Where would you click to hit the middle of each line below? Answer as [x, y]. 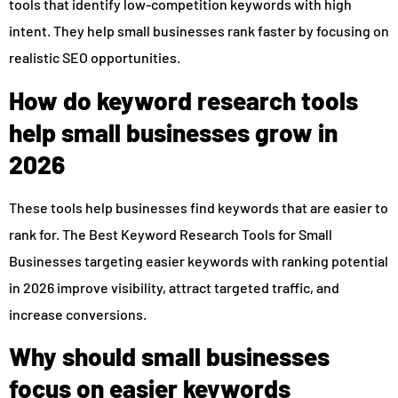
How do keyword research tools [183, 100]
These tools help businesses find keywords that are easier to [199, 207]
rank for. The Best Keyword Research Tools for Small [171, 234]
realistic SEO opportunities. [95, 58]
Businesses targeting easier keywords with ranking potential [199, 260]
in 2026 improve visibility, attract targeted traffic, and [174, 287]
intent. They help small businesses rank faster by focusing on [199, 31]
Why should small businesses [169, 357]
